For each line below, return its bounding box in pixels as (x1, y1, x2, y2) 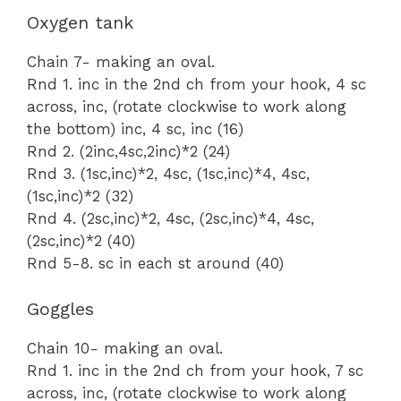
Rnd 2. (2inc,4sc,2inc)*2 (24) (27, 142, 230, 161)
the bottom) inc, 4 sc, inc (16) (27, 120, 243, 139)
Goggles (27, 297, 94, 320)
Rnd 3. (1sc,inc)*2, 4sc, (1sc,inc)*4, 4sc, (27, 165, 310, 183)
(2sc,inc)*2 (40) (27, 232, 135, 251)
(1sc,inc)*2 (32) (27, 187, 133, 206)
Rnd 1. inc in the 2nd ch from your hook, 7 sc (27, 361, 363, 380)
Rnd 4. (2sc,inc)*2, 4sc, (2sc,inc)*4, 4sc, (27, 209, 314, 228)
